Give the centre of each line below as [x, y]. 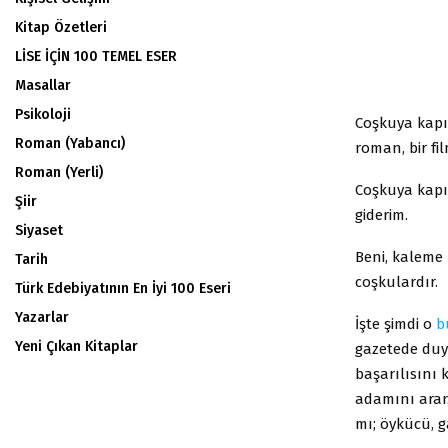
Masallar [43, 85]
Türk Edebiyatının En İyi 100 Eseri [123, 288]
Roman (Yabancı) [70, 143]
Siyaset [39, 230]
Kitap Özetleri [61, 27]
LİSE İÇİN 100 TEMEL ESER [96, 56]
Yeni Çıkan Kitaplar [76, 346]
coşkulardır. [396, 281]
